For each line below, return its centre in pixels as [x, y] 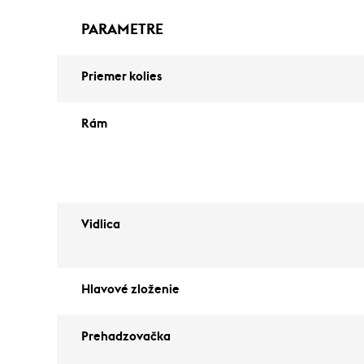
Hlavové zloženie [130, 290]
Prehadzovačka [126, 337]
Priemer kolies [122, 77]
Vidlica [101, 225]
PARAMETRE [122, 29]
